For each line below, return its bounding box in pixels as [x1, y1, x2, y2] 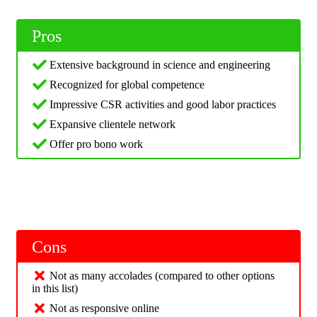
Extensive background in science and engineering [50, 59, 270, 71]
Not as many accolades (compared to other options [50, 270, 275, 282]
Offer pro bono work [50, 138, 143, 151]
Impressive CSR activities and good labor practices [50, 98, 276, 111]
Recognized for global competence [50, 79, 204, 91]
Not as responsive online [50, 302, 159, 315]
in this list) [32, 282, 78, 295]
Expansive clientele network [50, 118, 175, 131]
